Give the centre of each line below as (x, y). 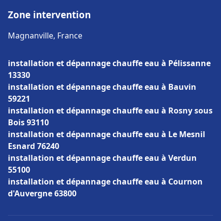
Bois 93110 (28, 122)
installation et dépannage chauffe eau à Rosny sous (110, 110)
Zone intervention (49, 15)
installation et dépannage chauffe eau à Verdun (102, 158)
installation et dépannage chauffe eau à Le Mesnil (107, 134)
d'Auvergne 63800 (42, 193)
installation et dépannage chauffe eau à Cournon (105, 182)
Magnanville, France (45, 36)
